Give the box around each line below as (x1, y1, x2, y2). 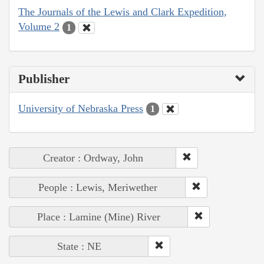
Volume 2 (18, 21, 60, 33)
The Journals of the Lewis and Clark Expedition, (18, 6, 227, 18)
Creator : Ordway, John (42, 152, 143, 164)
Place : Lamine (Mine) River (37, 211, 160, 223)
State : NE (57, 240, 101, 253)
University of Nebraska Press (18, 102, 143, 114)
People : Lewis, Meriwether (38, 181, 157, 194)
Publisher (18, 71, 70, 86)
